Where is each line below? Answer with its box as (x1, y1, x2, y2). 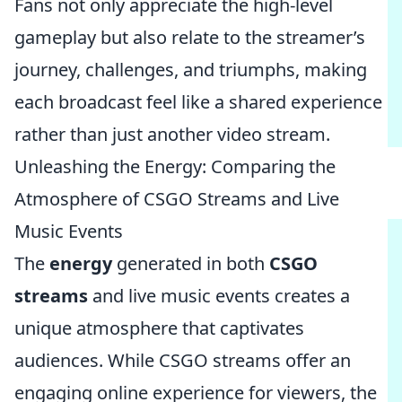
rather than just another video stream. (14, 122, 330, 146)
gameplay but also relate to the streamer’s (14, 25, 365, 49)
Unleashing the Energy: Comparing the (14, 154, 336, 179)
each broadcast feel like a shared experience (14, 90, 382, 114)
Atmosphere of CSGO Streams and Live (14, 187, 339, 211)
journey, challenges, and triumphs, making (14, 57, 367, 82)
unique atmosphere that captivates (14, 316, 304, 340)
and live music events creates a (88, 284, 350, 308)
